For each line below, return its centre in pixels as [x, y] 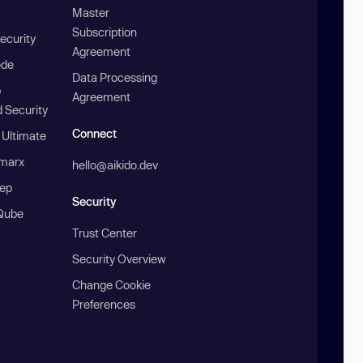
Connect [95, 134]
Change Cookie [112, 285]
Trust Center [105, 233]
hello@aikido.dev [115, 165]
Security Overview [120, 259]
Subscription [105, 32]
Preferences [104, 305]
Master [91, 13]
